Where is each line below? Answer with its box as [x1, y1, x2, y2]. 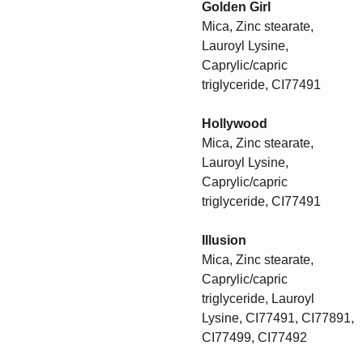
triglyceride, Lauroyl [202, 292, 314, 305]
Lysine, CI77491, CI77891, [202, 311, 354, 325]
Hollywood [202, 117, 267, 130]
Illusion [202, 233, 246, 247]
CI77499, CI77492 [202, 331, 307, 344]
